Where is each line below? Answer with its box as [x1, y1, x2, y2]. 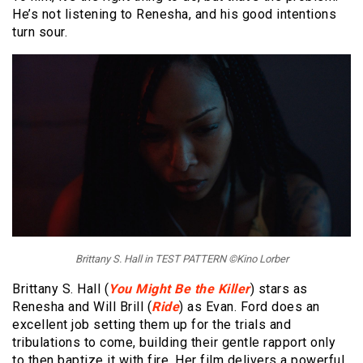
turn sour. [12, 23, 67, 40]
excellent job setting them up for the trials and [12, 317, 291, 333]
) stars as [250, 281, 308, 297]
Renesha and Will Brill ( [12, 299, 152, 315]
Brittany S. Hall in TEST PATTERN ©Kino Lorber [75, 253, 288, 266]
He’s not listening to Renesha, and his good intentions [12, 6, 336, 22]
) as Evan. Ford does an [179, 299, 320, 315]
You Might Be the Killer [109, 281, 250, 297]
